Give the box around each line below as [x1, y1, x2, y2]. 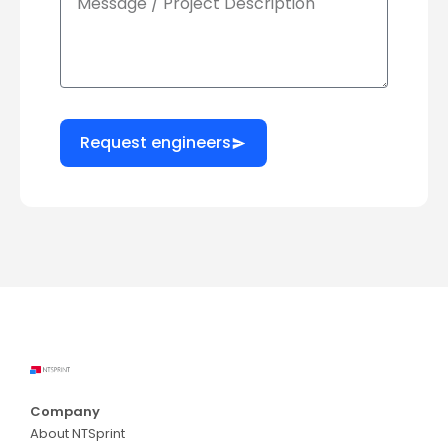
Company [30, 402, 100, 422]
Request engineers [80, 131, 231, 155]
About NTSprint [30, 424, 125, 444]
